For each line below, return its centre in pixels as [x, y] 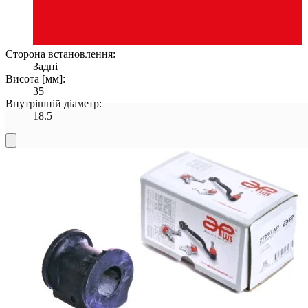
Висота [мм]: [35, 78]
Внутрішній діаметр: [54, 103]
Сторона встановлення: [60, 54]
